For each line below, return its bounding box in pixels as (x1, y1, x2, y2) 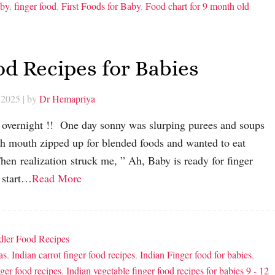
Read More (32, 170, 82, 185)
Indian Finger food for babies (140, 247, 252, 261)
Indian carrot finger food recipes (12, 247, 135, 261)
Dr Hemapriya (39, 91, 95, 105)
